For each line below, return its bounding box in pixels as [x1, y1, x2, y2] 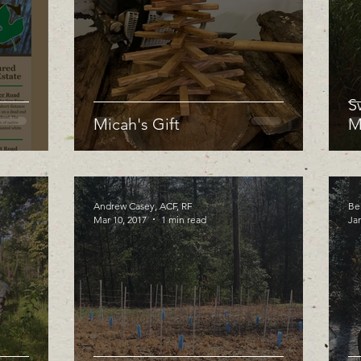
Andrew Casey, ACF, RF [93, 199, 193, 212]
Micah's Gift [93, 114, 180, 134]
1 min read [161, 213, 206, 226]
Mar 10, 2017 [93, 213, 147, 226]
